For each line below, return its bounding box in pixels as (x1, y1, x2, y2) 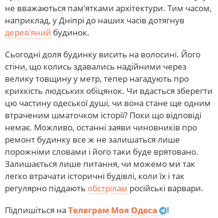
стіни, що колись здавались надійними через (5, 60, 186, 72)
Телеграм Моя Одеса (68, 204, 159, 216)
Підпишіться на (5, 204, 68, 216)
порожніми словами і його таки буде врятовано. (5, 145, 199, 157)
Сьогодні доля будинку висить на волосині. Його (5, 48, 200, 60)
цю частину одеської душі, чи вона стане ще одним (5, 97, 211, 109)
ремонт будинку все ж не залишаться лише (5, 133, 180, 145)
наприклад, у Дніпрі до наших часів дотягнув (5, 14, 184, 26)
